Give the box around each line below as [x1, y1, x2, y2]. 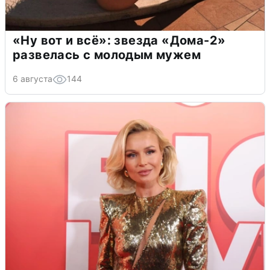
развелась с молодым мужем [13, 47, 201, 62]
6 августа [13, 73, 52, 84]
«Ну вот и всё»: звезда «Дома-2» [13, 33, 226, 48]
